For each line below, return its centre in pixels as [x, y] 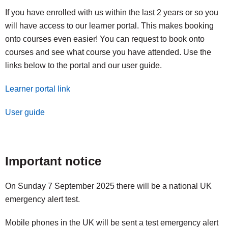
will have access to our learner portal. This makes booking [109, 26]
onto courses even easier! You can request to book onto [105, 39]
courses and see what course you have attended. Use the [108, 52]
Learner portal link [38, 89]
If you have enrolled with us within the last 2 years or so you [112, 12]
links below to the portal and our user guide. [83, 65]
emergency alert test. [42, 199]
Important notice [53, 161]
